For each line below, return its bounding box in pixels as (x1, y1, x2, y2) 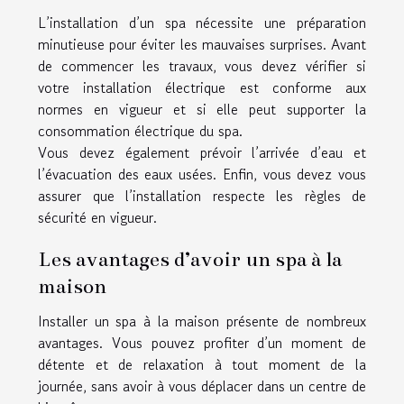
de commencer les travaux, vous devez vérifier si (38, 55, 366, 78)
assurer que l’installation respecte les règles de (38, 185, 366, 207)
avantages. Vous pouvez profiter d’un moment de (38, 332, 366, 354)
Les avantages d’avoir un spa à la (38, 246, 342, 272)
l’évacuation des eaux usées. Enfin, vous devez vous (38, 163, 366, 186)
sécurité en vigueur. (38, 207, 157, 229)
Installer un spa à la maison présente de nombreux (38, 310, 366, 333)
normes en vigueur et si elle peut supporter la (38, 98, 366, 121)
